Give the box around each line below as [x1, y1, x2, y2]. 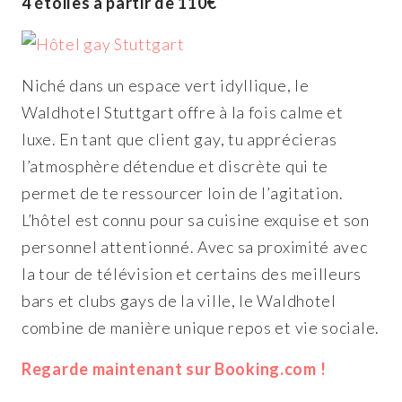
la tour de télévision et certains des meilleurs [22, 264, 362, 284]
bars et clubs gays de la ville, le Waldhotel [22, 291, 336, 310]
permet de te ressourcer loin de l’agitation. [22, 183, 344, 203]
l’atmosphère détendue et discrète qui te [22, 156, 329, 176]
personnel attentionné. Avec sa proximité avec [22, 237, 368, 257]
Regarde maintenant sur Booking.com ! [22, 359, 327, 379]
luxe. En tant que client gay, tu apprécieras [22, 129, 337, 149]
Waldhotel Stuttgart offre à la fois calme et [22, 102, 344, 122]
